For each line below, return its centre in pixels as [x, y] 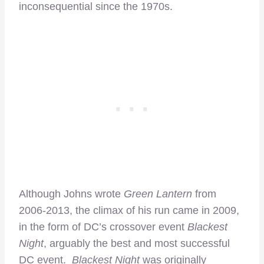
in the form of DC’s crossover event [103, 227]
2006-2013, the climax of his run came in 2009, [129, 211]
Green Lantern [158, 194]
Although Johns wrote [71, 194]
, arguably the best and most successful [137, 244]
